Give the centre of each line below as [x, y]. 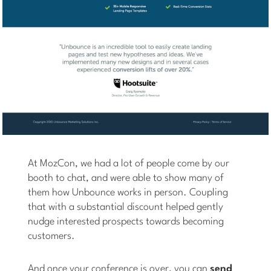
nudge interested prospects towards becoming [126, 222]
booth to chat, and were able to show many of [126, 178]
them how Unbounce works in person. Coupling [128, 193]
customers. [52, 237]
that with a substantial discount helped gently [126, 207]
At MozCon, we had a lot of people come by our [129, 164]
